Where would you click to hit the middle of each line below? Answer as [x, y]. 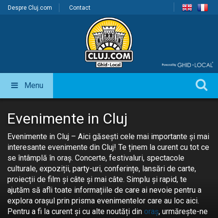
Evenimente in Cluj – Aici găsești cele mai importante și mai [108, 137]
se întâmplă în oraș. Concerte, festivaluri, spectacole [96, 158]
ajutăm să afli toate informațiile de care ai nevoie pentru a [104, 190]
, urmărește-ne [183, 212]
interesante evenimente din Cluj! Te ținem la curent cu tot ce [108, 147]
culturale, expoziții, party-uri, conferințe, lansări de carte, [102, 169]
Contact [80, 8]
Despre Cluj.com [30, 8]
